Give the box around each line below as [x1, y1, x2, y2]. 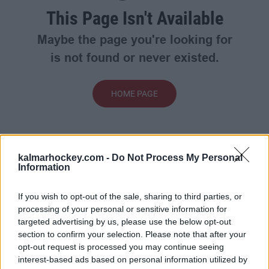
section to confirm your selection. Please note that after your [18, 229, 246, 239]
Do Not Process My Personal [112, 152, 243, 163]
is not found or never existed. [50, 52, 219, 64]
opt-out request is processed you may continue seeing [18, 241, 224, 252]
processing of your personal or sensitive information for [18, 204, 227, 214]
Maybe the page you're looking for [37, 34, 232, 46]
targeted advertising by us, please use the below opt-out [18, 216, 231, 226]
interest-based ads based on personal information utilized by [18, 254, 247, 264]
